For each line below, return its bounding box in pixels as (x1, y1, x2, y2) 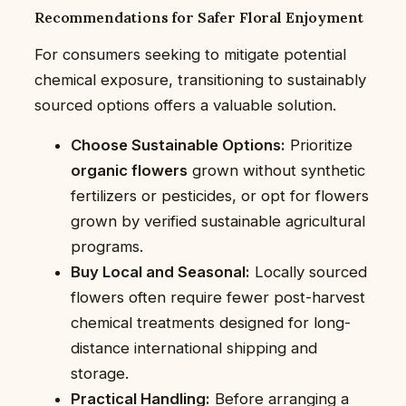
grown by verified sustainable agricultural (71, 212, 365, 231)
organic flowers (71, 161, 188, 180)
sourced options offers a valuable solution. (34, 95, 336, 114)
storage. (71, 364, 129, 383)
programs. (71, 237, 143, 256)
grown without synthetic (188, 161, 365, 180)
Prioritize (285, 136, 353, 155)
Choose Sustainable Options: (71, 136, 285, 155)
